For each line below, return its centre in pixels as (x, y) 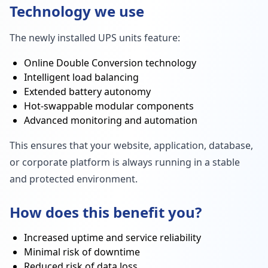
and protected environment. (74, 179)
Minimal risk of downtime (82, 252)
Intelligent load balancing (81, 77)
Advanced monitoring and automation (111, 120)
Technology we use (77, 11)
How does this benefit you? (106, 212)
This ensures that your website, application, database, (131, 145)
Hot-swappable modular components (109, 106)
